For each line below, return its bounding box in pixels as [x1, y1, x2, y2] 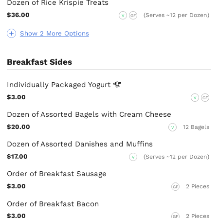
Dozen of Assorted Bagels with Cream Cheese [7, 110, 172, 119]
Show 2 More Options [19, 30, 89, 37]
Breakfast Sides [7, 57, 73, 67]
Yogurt [88, 80, 113, 89]
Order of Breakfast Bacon [7, 199, 99, 208]
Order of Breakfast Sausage [7, 169, 107, 179]
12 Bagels [182, 123, 209, 130]
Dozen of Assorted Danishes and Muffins [7, 140, 153, 149]
